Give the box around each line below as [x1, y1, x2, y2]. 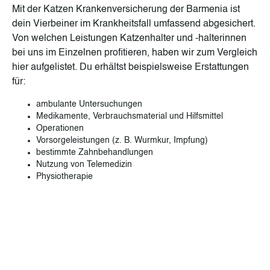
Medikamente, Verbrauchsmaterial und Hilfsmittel [36, 111, 223, 121]
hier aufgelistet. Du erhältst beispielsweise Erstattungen [12, 62, 249, 72]
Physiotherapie [36, 172, 93, 181]
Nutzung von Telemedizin [36, 160, 132, 169]
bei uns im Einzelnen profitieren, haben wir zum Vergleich [12, 48, 257, 58]
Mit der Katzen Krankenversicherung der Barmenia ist [12, 4, 240, 14]
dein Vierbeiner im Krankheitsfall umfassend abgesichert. [12, 19, 256, 29]
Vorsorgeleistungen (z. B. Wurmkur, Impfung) [36, 136, 208, 145]
